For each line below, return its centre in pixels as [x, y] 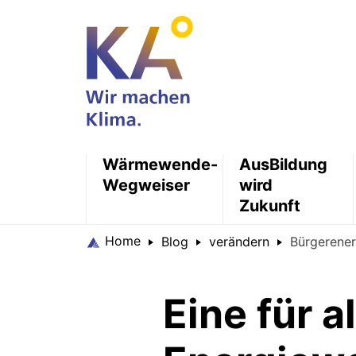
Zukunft [270, 206]
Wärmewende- [160, 165]
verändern [239, 242]
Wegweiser [146, 186]
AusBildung [284, 165]
